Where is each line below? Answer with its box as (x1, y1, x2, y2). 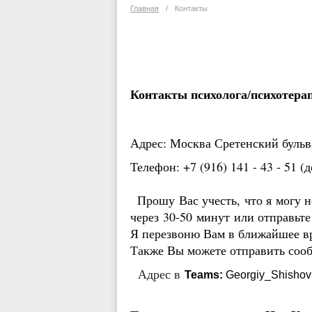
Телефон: (130, 158, 183, 175)
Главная (130, 4, 159, 13)
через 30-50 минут (130, 208, 234, 225)
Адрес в (130, 265, 185, 282)
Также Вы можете (130, 242, 230, 258)
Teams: (185, 269, 223, 281)
